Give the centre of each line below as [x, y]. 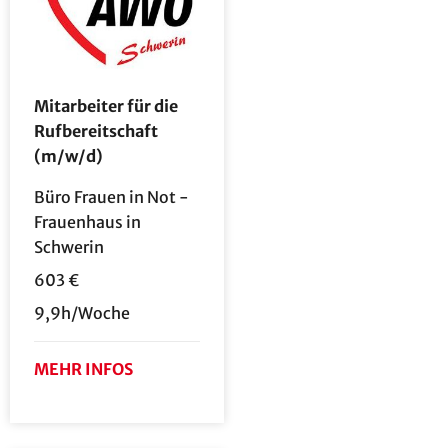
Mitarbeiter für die [106, 106]
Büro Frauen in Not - [111, 197]
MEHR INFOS [83, 369]
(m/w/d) [68, 156]
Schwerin [69, 247]
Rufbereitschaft [96, 131]
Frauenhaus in [87, 222]
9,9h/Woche [82, 313]
